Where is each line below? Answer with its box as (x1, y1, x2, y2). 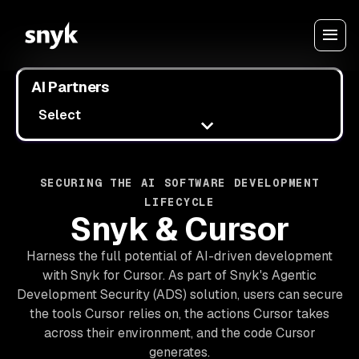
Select (38, 107, 82, 123)
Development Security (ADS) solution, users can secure (16, 286, 343, 303)
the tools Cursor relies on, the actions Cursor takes (30, 305, 329, 322)
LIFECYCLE (144, 195, 215, 209)
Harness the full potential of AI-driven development (26, 248, 333, 264)
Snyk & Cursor (70, 208, 289, 250)
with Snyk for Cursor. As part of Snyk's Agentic (42, 267, 317, 284)
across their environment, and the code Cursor (43, 325, 316, 341)
